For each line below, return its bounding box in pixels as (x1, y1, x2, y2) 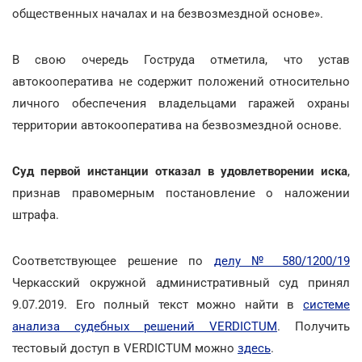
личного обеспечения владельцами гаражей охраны (12, 95, 350, 111)
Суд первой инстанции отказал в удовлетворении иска (12, 163, 347, 179)
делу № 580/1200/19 (213, 253, 350, 268)
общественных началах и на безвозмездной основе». (12, 6, 323, 21)
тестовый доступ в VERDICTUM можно (12, 340, 238, 356)
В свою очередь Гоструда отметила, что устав (12, 52, 350, 67)
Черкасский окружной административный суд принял (12, 275, 350, 290)
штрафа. (12, 207, 59, 222)
